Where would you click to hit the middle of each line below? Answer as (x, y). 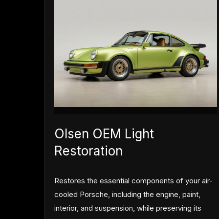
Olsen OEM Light (104, 134)
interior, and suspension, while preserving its (128, 208)
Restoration (89, 151)
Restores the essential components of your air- (134, 181)
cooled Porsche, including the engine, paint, (128, 195)
